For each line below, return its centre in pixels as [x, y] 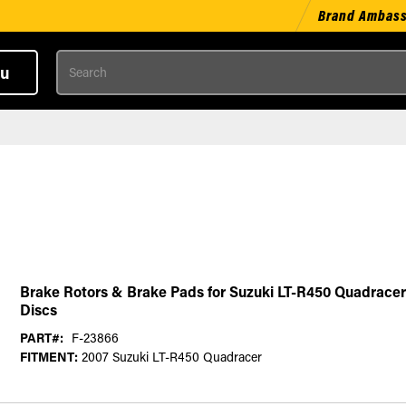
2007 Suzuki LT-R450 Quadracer [170, 357]
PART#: [42, 338]
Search [75, 59]
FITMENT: [49, 357]
